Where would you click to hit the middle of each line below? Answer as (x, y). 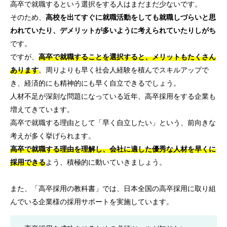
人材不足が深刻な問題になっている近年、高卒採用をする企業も (113, 97)
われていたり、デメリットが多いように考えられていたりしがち (113, 31)
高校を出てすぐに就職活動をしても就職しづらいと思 (131, 17)
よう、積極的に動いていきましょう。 (106, 162)
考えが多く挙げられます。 (53, 136)
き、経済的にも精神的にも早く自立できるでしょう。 (95, 83)
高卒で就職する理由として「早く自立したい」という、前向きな (113, 123)
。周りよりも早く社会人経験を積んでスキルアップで (124, 70)
